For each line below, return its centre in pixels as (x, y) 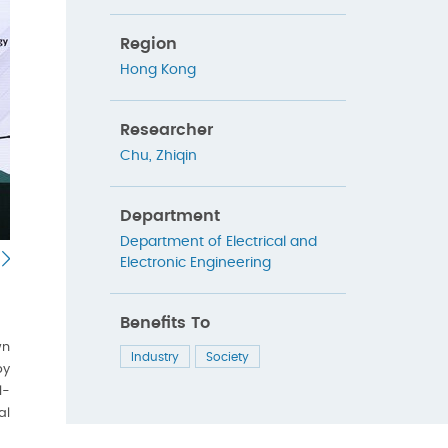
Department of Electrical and (218, 242)
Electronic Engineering (195, 263)
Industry (154, 357)
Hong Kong (157, 70)
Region (148, 44)
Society (227, 357)
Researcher (166, 130)
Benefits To (164, 323)
